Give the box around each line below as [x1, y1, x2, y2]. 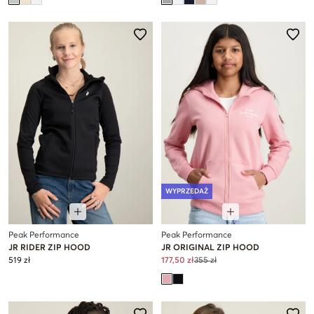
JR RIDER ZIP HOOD [8, 243, 90, 252]
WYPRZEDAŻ [165, 187, 208, 195]
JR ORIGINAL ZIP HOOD [161, 243, 259, 252]
